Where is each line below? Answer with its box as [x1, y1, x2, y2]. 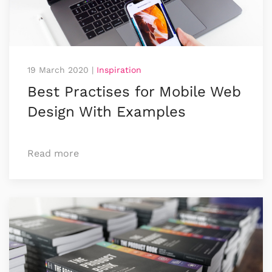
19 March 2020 [27, 64, 89, 75]
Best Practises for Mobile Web [27, 83, 241, 100]
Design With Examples [27, 103, 186, 120]
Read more [27, 147, 79, 159]
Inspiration [97, 64, 141, 75]
